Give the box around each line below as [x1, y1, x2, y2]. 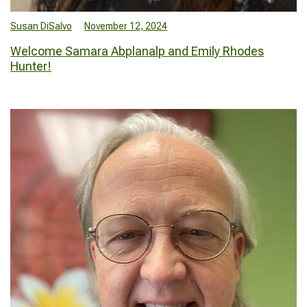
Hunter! [10, 59, 51, 74]
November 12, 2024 [84, 21, 167, 32]
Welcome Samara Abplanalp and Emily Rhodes [10, 44, 264, 59]
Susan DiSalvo [10, 21, 72, 32]
